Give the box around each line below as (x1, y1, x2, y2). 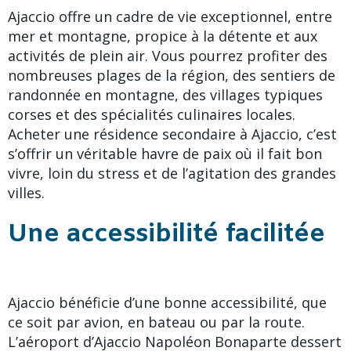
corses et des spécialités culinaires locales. (8, 104, 295, 124)
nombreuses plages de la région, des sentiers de (8, 65, 335, 85)
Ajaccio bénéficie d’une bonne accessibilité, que (8, 292, 327, 312)
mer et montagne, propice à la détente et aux (8, 26, 317, 45)
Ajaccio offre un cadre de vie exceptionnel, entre (8, 6, 332, 26)
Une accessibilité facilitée (8, 217, 325, 251)
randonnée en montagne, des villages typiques (8, 85, 323, 104)
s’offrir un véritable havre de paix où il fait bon (8, 143, 322, 163)
